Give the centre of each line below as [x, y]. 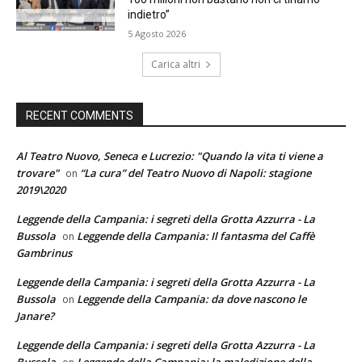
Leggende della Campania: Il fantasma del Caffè [196, 236]
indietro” [149, 15]
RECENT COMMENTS [80, 116]
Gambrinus [44, 253]
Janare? [35, 316]
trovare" [38, 173]
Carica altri [175, 65]
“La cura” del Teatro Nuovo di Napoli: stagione [196, 173]
